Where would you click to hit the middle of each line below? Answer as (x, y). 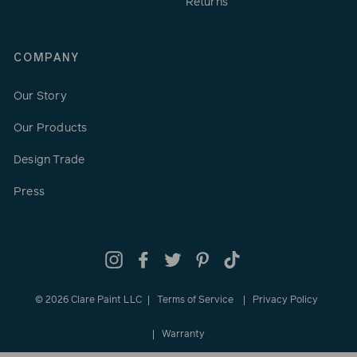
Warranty (183, 335)
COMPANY (47, 58)
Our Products (51, 128)
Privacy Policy (285, 301)
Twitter (200, 260)
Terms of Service (195, 301)
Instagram (149, 260)
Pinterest (234, 260)
